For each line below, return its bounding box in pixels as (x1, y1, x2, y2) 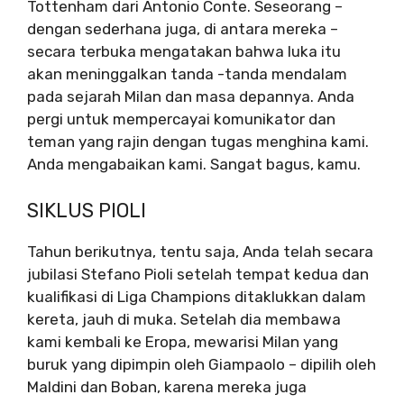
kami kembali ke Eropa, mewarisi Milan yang (27, 332, 338, 351)
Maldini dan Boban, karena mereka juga (27, 377, 307, 396)
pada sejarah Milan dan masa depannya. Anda (27, 87, 354, 106)
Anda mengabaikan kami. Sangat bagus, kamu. (27, 155, 361, 173)
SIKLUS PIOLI (27, 197, 146, 223)
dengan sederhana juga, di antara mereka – (27, 20, 338, 38)
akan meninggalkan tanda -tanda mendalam (27, 65, 347, 83)
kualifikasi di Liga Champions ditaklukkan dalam (27, 287, 366, 306)
